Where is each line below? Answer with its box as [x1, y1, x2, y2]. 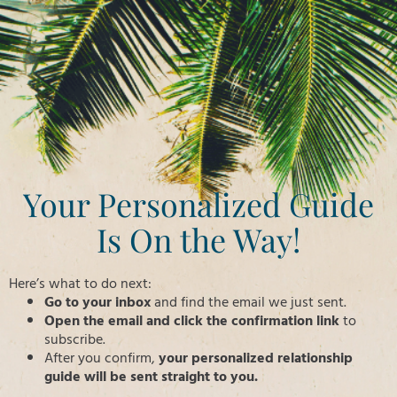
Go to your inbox [44, 291, 151, 314]
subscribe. [44, 328, 105, 351]
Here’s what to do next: [9, 272, 152, 295]
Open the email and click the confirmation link [44, 309, 339, 332]
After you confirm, [44, 346, 159, 370]
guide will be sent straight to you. [44, 365, 258, 388]
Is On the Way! [97, 218, 300, 261]
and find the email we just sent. [151, 291, 346, 314]
